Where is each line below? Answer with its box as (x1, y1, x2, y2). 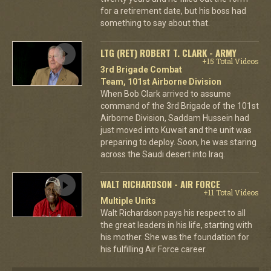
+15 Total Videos (201, 56, 259, 66)
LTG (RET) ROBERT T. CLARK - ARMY (100, 45, 237, 59)
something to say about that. (100, 18, 210, 28)
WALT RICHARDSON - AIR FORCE (100, 177, 220, 191)
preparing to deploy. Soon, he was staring (100, 137, 256, 147)
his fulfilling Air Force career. (100, 244, 207, 254)
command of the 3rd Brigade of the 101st (100, 100, 259, 111)
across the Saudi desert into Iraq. (100, 149, 225, 159)
